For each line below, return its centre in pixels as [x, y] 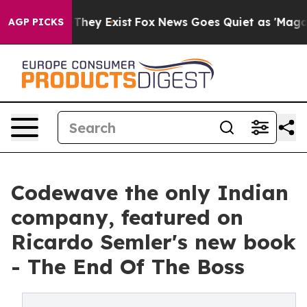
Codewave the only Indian [150, 193]
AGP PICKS [36, 22]
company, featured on [127, 217]
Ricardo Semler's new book [153, 242]
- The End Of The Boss [128, 267]
